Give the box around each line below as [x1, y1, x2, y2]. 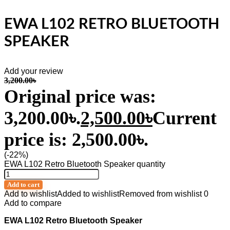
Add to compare [4, 199, 62, 207]
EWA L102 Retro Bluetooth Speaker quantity [4, 160, 165, 168]
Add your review [4, 67, 63, 75]
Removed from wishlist [119, 189, 202, 198]
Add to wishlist [4, 189, 57, 198]
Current [152, 108, 217, 128]
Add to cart [7, 181, 40, 188]
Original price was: [4, 86, 156, 107]
